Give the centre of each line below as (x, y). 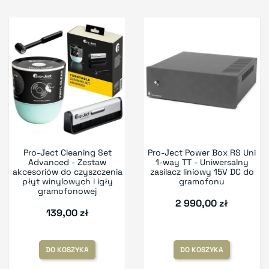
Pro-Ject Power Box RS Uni (202, 153)
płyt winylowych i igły (67, 182)
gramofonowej (67, 191)
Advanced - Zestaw (67, 162)
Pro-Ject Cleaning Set (67, 153)
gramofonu (202, 182)
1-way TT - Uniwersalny (202, 162)
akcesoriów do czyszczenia (67, 172)
